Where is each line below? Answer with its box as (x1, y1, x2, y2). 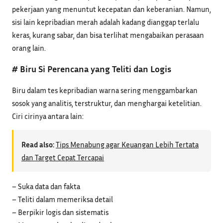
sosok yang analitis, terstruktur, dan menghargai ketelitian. (12, 99, 202, 108)
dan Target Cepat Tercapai (21, 153, 104, 162)
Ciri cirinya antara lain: (12, 111, 84, 121)
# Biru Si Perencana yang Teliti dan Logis (12, 63, 171, 75)
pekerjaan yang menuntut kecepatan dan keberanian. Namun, (12, 4, 211, 14)
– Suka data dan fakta (12, 181, 80, 191)
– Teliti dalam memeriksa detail (12, 194, 113, 204)
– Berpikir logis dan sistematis (12, 207, 109, 217)
